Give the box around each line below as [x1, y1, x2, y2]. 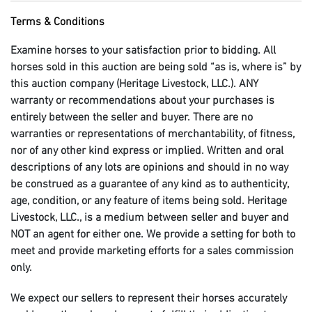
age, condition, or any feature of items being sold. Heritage [10, 196, 287, 206]
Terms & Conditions [10, 17, 104, 27]
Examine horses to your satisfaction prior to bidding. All [10, 45, 276, 56]
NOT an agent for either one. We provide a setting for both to [10, 229, 295, 240]
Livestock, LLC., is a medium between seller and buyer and [10, 212, 289, 223]
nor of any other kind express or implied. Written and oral [10, 146, 283, 156]
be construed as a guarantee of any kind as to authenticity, [10, 179, 289, 189]
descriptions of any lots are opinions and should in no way [10, 162, 288, 173]
